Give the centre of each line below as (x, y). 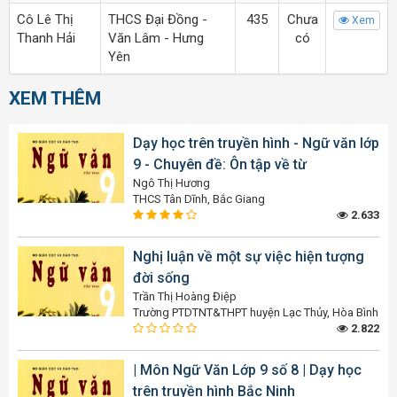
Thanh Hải (46, 38)
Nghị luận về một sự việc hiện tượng (249, 256)
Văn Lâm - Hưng (156, 38)
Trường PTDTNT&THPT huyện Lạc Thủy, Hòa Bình (256, 312)
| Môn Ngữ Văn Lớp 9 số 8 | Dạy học (247, 370)
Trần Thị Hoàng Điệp (185, 296)
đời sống (161, 277)
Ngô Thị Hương (171, 183)
